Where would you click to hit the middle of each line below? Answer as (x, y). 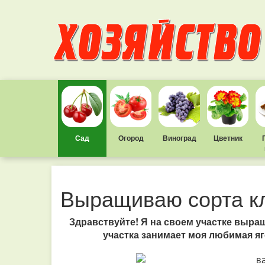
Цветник (228, 138)
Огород (131, 138)
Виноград (179, 138)
